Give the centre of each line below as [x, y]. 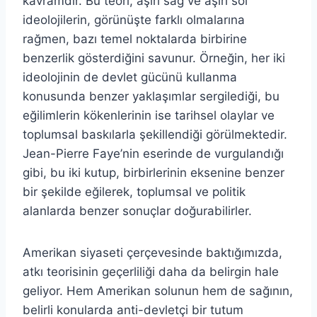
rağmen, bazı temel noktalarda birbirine [135, 39]
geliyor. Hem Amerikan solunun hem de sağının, [158, 290]
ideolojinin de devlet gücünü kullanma [130, 77]
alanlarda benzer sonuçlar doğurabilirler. [137, 211]
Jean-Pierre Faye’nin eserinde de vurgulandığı [153, 153]
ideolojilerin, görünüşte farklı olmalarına [134, 19]
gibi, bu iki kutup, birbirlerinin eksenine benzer [154, 172]
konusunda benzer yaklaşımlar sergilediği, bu [151, 96]
